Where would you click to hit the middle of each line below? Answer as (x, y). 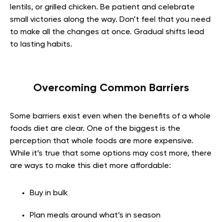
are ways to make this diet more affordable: (90, 166)
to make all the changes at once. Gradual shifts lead (107, 32)
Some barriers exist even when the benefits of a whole (110, 116)
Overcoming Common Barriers (111, 88)
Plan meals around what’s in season (95, 215)
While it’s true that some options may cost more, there (111, 153)
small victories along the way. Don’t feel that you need (110, 20)
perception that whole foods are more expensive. (102, 141)
